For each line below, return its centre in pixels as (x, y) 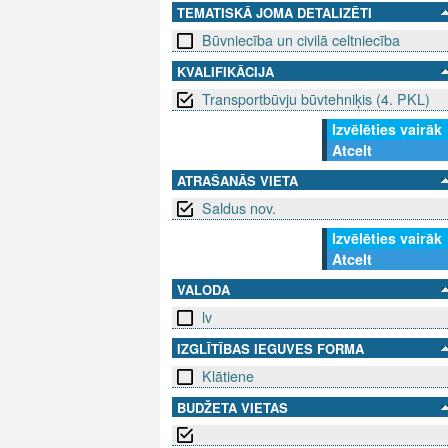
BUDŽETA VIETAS (232, 408)
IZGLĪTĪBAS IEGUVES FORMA (270, 349)
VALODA (203, 290)
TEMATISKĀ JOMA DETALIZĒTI (274, 13)
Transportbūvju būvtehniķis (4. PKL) (316, 99)
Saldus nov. (239, 208)
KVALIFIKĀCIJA (225, 72)
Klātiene (228, 376)
